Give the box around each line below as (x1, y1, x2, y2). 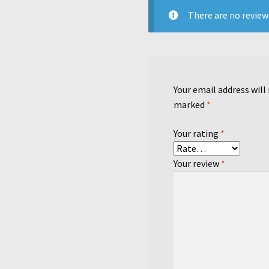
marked (174, 98, 207, 111)
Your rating (174, 127, 221, 139)
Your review (174, 157, 222, 169)
